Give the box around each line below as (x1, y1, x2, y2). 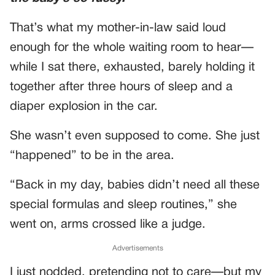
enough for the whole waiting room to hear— (10, 42, 254, 53)
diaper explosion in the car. (10, 101, 158, 112)
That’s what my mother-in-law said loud (10, 23, 226, 34)
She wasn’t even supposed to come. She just (10, 131, 260, 142)
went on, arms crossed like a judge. (10, 219, 206, 230)
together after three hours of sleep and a (10, 82, 233, 93)
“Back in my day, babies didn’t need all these (10, 180, 260, 191)
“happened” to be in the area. (10, 150, 174, 161)
